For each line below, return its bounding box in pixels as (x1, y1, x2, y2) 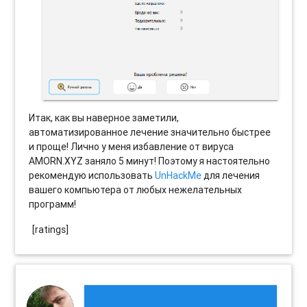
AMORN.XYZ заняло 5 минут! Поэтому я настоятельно (29, 155, 271, 168)
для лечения (201, 169, 260, 182)
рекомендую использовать (29, 169, 156, 182)
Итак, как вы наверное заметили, (29, 112, 180, 125)
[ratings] (32, 223, 69, 236)
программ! (29, 198, 77, 211)
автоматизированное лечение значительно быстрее (29, 126, 271, 139)
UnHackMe (155, 169, 202, 182)
